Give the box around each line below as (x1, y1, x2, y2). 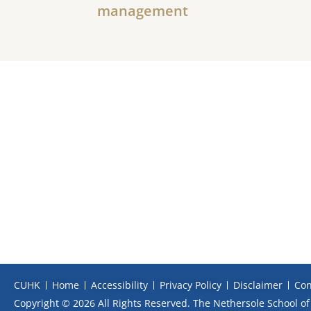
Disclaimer (233, 278, 283, 292)
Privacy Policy (160, 278, 221, 292)
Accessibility (91, 278, 148, 292)
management (97, 1, 188, 20)
